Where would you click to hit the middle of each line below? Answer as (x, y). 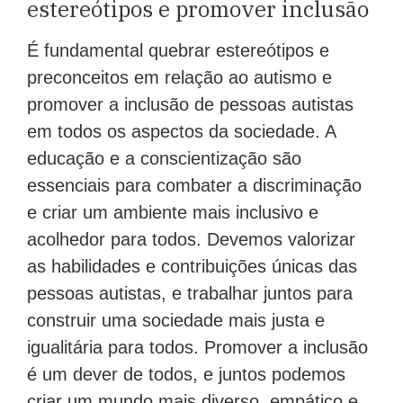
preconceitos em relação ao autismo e (179, 78)
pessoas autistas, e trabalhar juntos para (190, 294)
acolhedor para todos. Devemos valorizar (191, 240)
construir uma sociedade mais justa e (176, 321)
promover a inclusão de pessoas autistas (190, 105)
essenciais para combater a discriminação (194, 186)
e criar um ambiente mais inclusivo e (173, 213)
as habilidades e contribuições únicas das (192, 267)
